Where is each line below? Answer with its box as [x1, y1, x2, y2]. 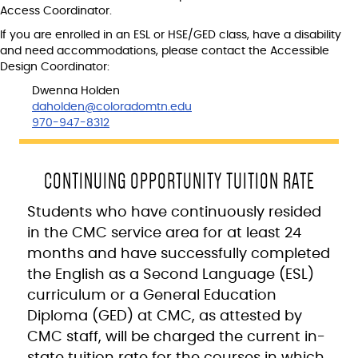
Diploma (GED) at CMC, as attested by [27, 308, 302, 324]
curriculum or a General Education [27, 288, 276, 303]
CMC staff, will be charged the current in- [27, 329, 325, 344]
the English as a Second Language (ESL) [27, 267, 314, 282]
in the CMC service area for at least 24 [27, 225, 301, 241]
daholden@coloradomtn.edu [32, 101, 192, 113]
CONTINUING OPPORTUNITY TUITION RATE [43, 168, 315, 193]
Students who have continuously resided [27, 205, 321, 220]
